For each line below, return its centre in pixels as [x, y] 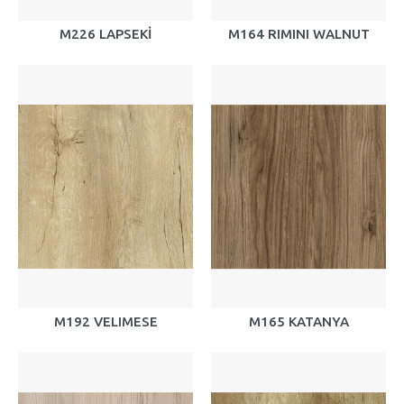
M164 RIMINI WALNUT [298, 34]
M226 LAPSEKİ [106, 34]
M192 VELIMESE [106, 321]
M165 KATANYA [298, 321]
